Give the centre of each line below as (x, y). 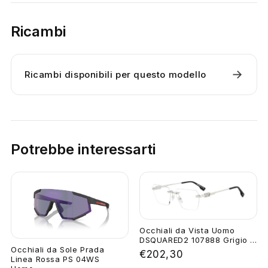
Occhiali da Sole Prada (58, 249)
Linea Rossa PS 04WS (55, 259)
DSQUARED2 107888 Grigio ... (198, 240)
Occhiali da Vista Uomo (187, 230)
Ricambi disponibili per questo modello (115, 75)
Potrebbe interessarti (83, 150)
